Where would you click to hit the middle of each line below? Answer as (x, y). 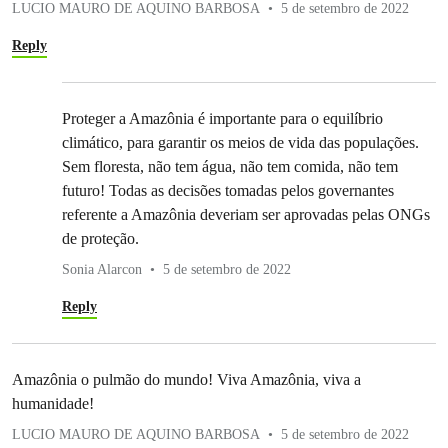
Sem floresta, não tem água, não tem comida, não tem (230, 167)
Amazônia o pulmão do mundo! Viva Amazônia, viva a (186, 380)
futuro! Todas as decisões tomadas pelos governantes (228, 191)
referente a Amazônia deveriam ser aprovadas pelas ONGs (246, 215)
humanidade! (53, 404)
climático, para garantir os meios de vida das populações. (240, 143)
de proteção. (100, 239)
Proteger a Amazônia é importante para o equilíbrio (222, 119)
